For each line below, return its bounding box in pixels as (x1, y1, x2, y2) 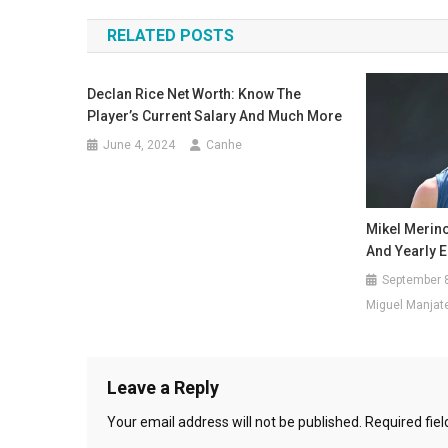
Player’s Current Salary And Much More (87, 107, 343, 124)
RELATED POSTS (107, 25, 234, 45)
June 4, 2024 (103, 137, 176, 152)
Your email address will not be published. (107, 414, 362, 431)
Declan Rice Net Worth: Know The (87, 85, 302, 102)
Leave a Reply (107, 377, 219, 399)
